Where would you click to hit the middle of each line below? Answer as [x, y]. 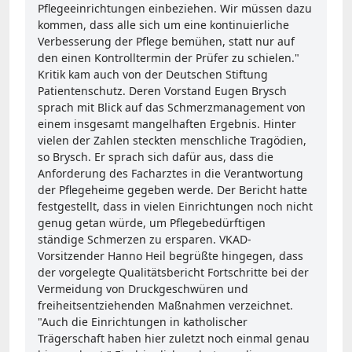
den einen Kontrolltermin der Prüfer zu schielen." [169, 57]
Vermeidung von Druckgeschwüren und [143, 288]
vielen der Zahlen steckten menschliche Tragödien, [172, 140]
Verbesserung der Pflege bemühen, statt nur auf [166, 41]
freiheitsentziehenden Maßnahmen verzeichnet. [165, 305]
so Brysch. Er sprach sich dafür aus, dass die [156, 156]
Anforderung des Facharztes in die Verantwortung [170, 173]
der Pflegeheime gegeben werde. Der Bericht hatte [172, 189]
